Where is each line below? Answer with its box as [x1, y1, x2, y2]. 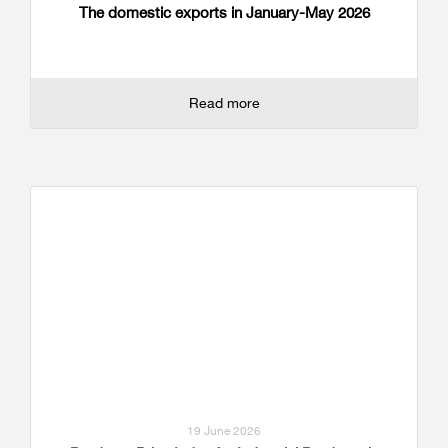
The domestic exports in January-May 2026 [78, 2, 370, 22]
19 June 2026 [187, 422, 261, 438]
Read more [188, 93, 260, 111]
